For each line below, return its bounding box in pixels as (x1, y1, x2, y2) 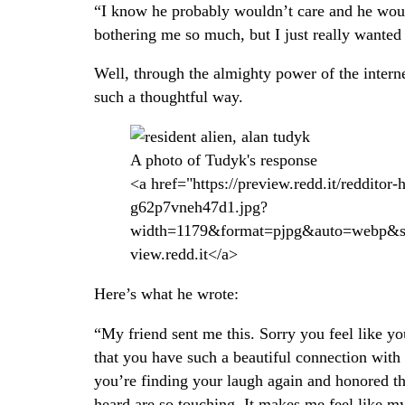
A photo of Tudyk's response (130, 151, 317, 170)
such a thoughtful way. (94, 88, 243, 107)
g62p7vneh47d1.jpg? (130, 198, 268, 217)
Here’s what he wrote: (94, 284, 239, 303)
